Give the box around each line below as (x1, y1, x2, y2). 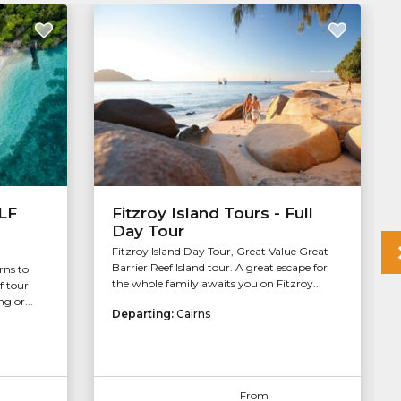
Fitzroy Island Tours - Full (111, 204, 313, 223)
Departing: (111, 307, 176, 321)
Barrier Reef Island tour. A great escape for (111, 260, 328, 275)
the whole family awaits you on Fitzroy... (111, 277, 321, 291)
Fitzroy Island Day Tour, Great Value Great (111, 244, 328, 259)
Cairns (175, 307, 210, 321)
